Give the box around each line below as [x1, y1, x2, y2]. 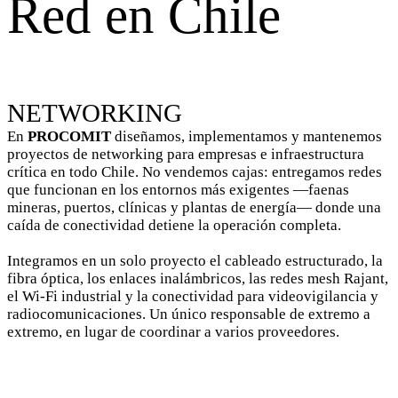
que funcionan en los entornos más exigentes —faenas [7, 181, 349, 198]
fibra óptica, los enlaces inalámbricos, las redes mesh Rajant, [7, 270, 388, 287]
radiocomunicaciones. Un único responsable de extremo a [7, 306, 370, 322]
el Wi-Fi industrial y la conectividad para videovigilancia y [7, 288, 378, 305]
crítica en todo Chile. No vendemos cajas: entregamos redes [7, 163, 382, 180]
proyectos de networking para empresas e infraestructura [7, 146, 364, 163]
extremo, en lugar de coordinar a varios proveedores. [7, 323, 339, 340]
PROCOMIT [28, 128, 111, 145]
